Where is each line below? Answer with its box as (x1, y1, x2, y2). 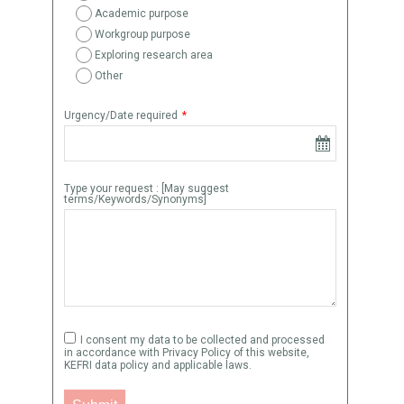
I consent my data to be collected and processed (80, 334, 326, 347)
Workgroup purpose (95, 28, 191, 41)
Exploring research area (95, 49, 214, 62)
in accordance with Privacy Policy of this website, (64, 346, 310, 360)
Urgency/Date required (64, 109, 179, 123)
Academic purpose (95, 7, 189, 21)
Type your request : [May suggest (64, 182, 230, 196)
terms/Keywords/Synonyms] (64, 193, 207, 207)
